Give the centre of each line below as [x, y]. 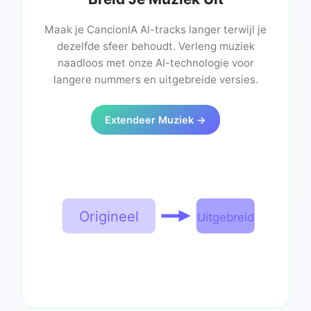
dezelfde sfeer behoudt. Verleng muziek [155, 47]
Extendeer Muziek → [155, 120]
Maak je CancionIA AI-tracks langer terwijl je [155, 30]
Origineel [109, 217]
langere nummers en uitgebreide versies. [155, 80]
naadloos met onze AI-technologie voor [155, 63]
